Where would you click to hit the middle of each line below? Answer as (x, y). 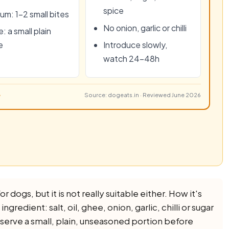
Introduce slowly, (135, 45)
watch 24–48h (131, 59)
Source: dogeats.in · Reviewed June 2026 (143, 95)
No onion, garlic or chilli (145, 28)
